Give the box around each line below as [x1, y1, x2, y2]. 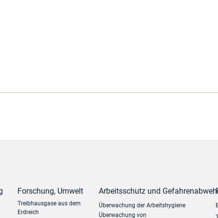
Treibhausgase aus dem [18, 200, 81, 207]
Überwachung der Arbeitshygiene [99, 202, 185, 209]
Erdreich [18, 209, 39, 216]
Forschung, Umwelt [18, 186, 84, 196]
